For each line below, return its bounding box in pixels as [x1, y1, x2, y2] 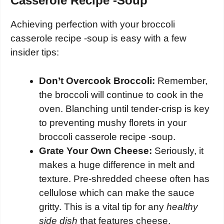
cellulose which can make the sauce [39, 187, 194, 198]
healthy [166, 201, 198, 212]
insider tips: [10, 47, 59, 58]
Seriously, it [152, 145, 203, 156]
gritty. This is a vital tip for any [39, 201, 166, 212]
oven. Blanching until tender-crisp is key [39, 103, 209, 114]
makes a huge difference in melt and [39, 159, 195, 170]
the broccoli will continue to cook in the [39, 89, 203, 100]
